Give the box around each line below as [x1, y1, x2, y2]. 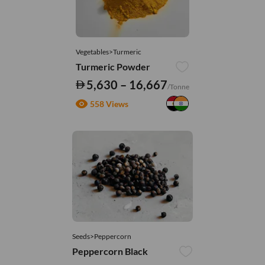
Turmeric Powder [75, 61, 150, 73]
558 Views [89, 98, 128, 109]
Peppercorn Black [72, 245, 148, 257]
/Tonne [167, 82, 190, 92]
